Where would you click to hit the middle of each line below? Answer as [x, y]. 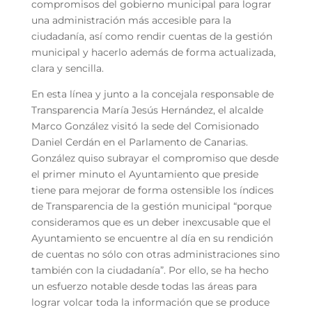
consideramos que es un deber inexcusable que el [151, 222]
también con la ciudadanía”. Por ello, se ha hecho [150, 270]
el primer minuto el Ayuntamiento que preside [145, 174]
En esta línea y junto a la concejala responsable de [152, 94]
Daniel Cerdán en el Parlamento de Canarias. [139, 142]
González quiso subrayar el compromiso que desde [155, 158]
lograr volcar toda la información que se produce [150, 302]
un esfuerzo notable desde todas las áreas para [144, 286]
